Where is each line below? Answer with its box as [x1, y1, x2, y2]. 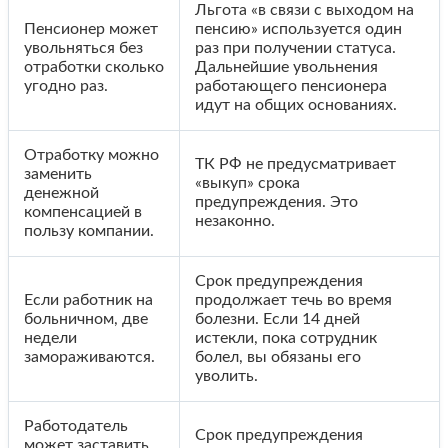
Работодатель [24, 417, 128, 434]
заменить [24, 165, 92, 182]
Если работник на [24, 291, 153, 308]
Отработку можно [24, 146, 159, 163]
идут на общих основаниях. [195, 96, 397, 113]
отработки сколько [24, 58, 164, 75]
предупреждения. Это [195, 193, 358, 210]
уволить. [195, 367, 258, 384]
